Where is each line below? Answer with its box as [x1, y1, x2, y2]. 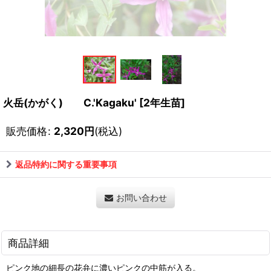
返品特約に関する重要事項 [15, 159, 117, 170]
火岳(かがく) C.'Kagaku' [3, 96, 137, 109]
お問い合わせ [116, 192, 167, 203]
